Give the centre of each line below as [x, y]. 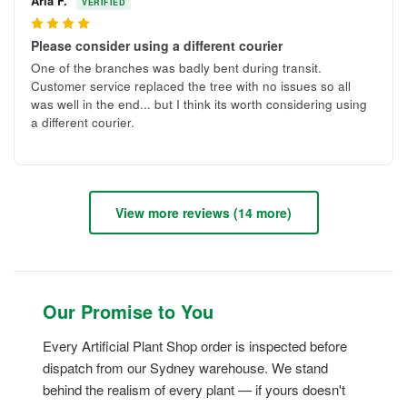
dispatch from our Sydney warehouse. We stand [185, 368]
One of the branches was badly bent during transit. [176, 68]
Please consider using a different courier [157, 46]
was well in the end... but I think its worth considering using [199, 104]
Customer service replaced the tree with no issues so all [191, 86]
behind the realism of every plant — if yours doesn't [194, 390]
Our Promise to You [128, 312]
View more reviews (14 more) [203, 212]
